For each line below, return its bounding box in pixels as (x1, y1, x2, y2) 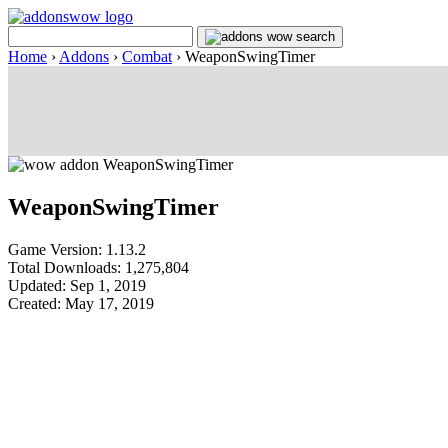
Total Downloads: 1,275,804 (8, 258, 189, 276)
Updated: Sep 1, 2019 (8, 276, 146, 294)
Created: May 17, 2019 (8, 294, 154, 312)
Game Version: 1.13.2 (8, 240, 146, 258)
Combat (122, 48, 172, 65)
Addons (59, 48, 109, 65)
